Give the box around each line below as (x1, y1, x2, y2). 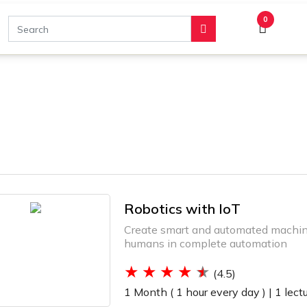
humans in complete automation (124, 236, 288, 250)
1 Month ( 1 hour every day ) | (124, 285, 273, 299)
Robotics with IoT (124, 200, 241, 217)
